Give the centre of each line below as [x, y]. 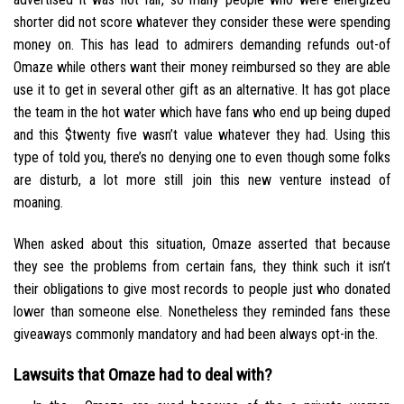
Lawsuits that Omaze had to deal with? [142, 374]
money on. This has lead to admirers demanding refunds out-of [202, 45]
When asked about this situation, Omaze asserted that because [202, 244]
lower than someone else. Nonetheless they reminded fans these [202, 312]
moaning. [38, 203]
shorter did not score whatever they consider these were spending [202, 23]
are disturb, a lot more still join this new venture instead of [202, 180]
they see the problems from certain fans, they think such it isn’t [202, 267]
